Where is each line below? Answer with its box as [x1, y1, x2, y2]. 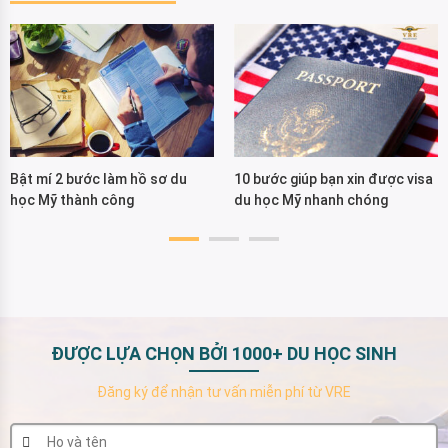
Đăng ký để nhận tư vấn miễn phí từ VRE [97, 384, 351, 401]
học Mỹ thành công [10, 192, 134, 208]
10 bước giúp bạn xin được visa [234, 171, 433, 187]
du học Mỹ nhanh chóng [234, 192, 388, 208]
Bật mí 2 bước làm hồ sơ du [10, 171, 187, 187]
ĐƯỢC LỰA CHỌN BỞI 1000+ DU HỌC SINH [51, 343, 397, 365]
